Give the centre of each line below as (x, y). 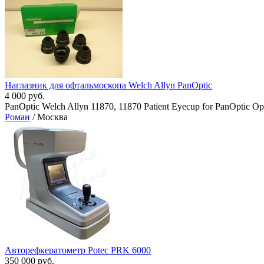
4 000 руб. (25, 96)
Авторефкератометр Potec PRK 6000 (78, 250)
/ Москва (49, 117)
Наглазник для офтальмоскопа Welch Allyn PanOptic (108, 85)
